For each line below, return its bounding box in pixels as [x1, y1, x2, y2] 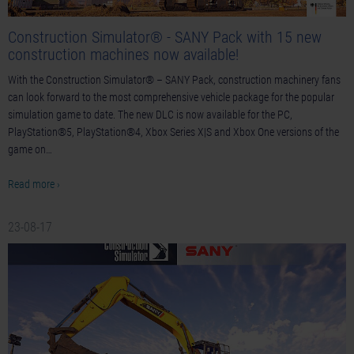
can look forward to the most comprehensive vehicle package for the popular [8, 91, 334, 104]
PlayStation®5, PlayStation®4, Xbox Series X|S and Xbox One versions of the [8, 126, 339, 139]
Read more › [8, 178, 60, 191]
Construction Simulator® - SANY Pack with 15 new [8, 28, 322, 47]
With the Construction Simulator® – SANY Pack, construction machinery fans [8, 73, 341, 87]
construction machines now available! [8, 45, 239, 65]
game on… [8, 143, 52, 156]
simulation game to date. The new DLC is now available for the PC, [8, 108, 292, 122]
